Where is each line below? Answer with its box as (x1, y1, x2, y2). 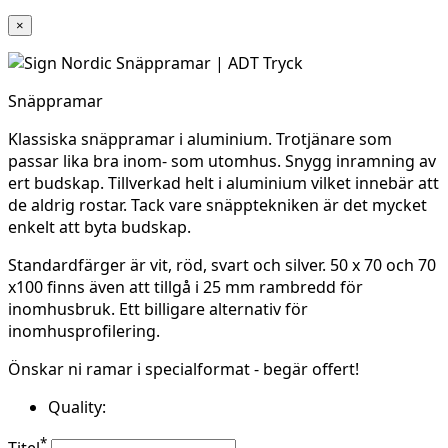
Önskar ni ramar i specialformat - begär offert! (8, 357, 359, 380)
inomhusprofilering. (8, 319, 160, 342)
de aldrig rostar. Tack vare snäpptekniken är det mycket (8, 193, 427, 216)
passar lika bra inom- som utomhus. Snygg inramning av (8, 149, 436, 172)
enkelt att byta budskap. (8, 215, 191, 238)
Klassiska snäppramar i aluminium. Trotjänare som (8, 127, 392, 150)
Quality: (48, 395, 106, 418)
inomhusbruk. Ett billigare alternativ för (8, 297, 308, 320)
